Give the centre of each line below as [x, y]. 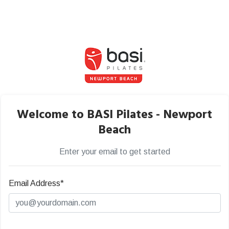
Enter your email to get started [114, 152]
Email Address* [36, 183]
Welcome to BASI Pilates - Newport [114, 115]
